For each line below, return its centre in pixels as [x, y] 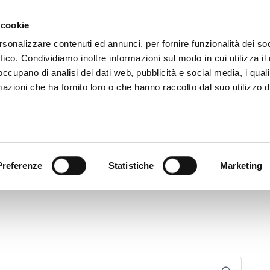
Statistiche [131, 165]
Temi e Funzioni [159, 151]
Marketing [241, 165]
